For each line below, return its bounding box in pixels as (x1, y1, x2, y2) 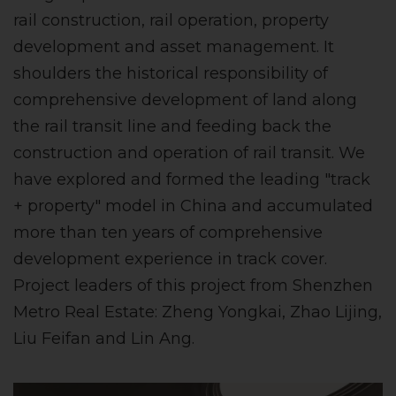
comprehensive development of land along (13, 90, 357, 110)
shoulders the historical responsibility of (13, 64, 328, 84)
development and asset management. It (13, 37, 334, 57)
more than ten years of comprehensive (13, 223, 323, 243)
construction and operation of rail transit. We (13, 143, 365, 164)
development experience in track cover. (13, 249, 327, 270)
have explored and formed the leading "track (13, 170, 370, 190)
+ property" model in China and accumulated (13, 196, 373, 217)
